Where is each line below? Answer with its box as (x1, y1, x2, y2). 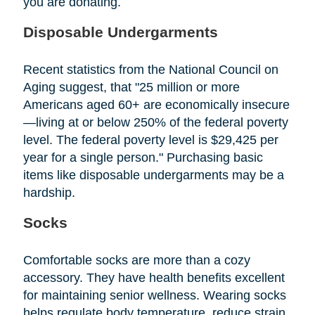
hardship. (22, 185, 75, 200)
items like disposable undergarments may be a (22, 167, 284, 182)
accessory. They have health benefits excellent (22, 270, 285, 285)
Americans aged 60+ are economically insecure (22, 97, 290, 112)
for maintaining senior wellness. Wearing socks (22, 288, 286, 302)
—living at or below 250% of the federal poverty (22, 115, 288, 129)
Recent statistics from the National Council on (22, 62, 278, 77)
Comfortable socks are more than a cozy (22, 252, 250, 267)
